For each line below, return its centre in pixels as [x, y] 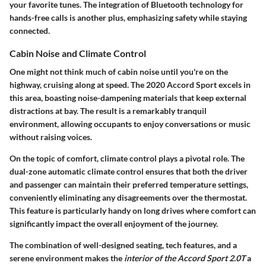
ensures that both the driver [196, 172]
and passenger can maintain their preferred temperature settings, [129, 185]
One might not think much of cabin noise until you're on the [119, 72]
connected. [30, 31]
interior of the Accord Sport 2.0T [185, 258]
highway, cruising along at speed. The [78, 85]
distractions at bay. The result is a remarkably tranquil [108, 111]
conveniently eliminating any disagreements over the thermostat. [128, 198]
